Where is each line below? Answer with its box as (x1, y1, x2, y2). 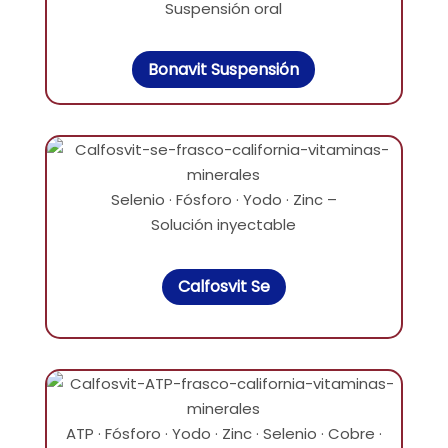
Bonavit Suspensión (148, 57, 300, 81)
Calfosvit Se (177, 275, 270, 299)
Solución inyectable (151, 213, 297, 235)
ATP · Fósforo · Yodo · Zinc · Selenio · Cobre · (65, 423, 382, 445)
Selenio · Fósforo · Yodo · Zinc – (110, 188, 337, 210)
